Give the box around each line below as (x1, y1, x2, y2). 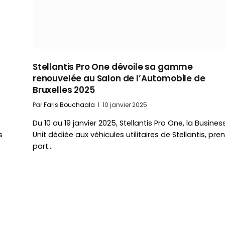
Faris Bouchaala (44, 100, 95, 109)
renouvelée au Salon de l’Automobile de (33, 72, 205, 85)
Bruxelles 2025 (33, 84, 95, 96)
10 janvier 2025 (102, 100, 147, 109)
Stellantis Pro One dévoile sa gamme (33, 61, 193, 73)
